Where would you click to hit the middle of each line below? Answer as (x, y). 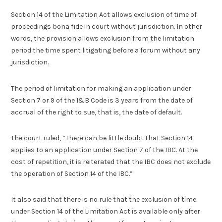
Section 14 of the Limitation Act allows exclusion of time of (104, 15)
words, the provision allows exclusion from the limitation (103, 39)
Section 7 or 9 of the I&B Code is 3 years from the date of (102, 100)
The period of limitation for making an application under (101, 88)
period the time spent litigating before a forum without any (106, 51)
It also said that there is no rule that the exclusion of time (104, 200)
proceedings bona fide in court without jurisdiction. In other (107, 27)
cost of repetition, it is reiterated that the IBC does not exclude (111, 162)
